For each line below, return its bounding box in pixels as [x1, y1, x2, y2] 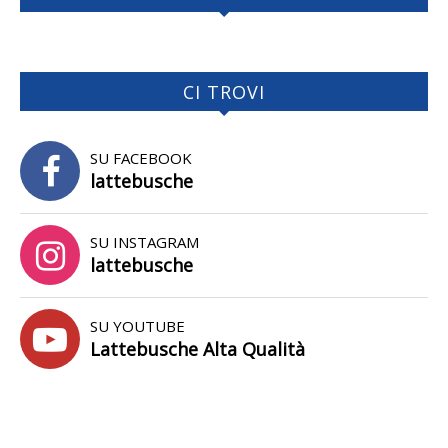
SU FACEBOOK [90, 147, 192, 168]
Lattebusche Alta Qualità [90, 336, 305, 361]
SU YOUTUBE [90, 315, 185, 336]
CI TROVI [183, 79, 265, 104]
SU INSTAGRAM [90, 231, 199, 252]
